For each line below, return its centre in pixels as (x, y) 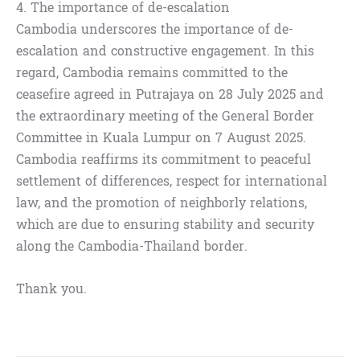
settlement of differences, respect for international (172, 182)
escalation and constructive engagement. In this (165, 51)
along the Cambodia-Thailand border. (132, 247)
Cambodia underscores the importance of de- (155, 30)
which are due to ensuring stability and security (165, 225)
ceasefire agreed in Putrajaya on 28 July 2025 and (170, 95)
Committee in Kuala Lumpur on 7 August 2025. (161, 138)
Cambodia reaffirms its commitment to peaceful (164, 160)
